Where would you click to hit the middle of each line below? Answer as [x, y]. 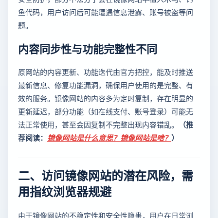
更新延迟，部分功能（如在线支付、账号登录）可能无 [106, 111]
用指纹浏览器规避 [65, 191]
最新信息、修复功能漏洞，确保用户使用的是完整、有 [106, 85]
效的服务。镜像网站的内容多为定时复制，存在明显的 [106, 98]
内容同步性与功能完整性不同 [88, 48]
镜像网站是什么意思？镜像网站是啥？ [109, 137]
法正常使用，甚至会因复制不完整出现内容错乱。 [98, 124]
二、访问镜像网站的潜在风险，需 [106, 175]
